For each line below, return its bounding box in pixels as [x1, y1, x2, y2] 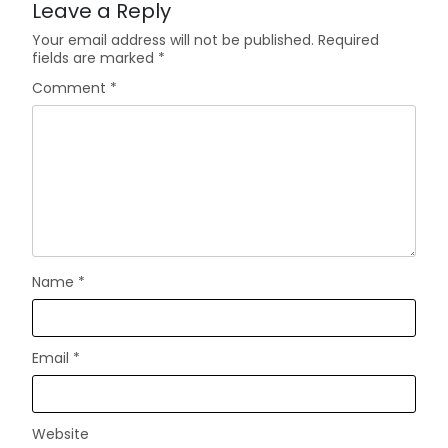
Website [32, 424, 90, 445]
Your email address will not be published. [32, 30, 315, 51]
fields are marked [32, 48, 159, 69]
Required [318, 30, 380, 51]
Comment [32, 78, 111, 99]
